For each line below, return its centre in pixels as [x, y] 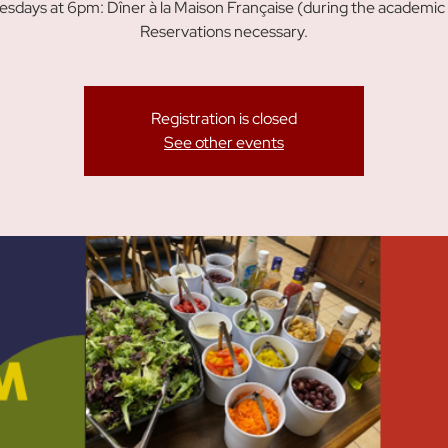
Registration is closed [224, 118]
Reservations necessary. [224, 31]
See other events [224, 142]
